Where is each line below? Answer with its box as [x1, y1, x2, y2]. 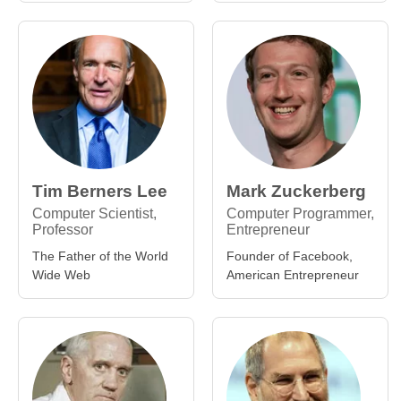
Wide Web [32, 268, 90, 282]
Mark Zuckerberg [226, 182, 366, 200]
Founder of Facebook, [226, 249, 353, 263]
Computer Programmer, [226, 206, 374, 221]
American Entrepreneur [226, 268, 359, 282]
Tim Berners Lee [32, 182, 167, 200]
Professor [32, 222, 93, 237]
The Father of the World [32, 249, 168, 263]
